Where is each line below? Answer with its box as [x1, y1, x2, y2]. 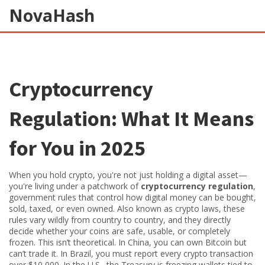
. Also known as [113, 203, 175, 214]
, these [219, 203, 245, 214]
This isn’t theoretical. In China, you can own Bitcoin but [35, 237, 247, 248]
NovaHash [9, 4, 95, 27]
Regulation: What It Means [9, 105, 254, 132]
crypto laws [175, 203, 219, 214]
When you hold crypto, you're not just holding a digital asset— [9, 169, 247, 180]
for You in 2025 [9, 135, 146, 161]
